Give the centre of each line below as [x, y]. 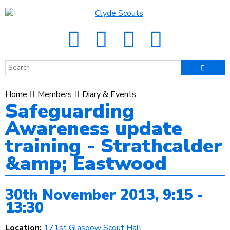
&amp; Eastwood [86, 163]
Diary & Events [109, 94]
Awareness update [94, 128]
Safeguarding [70, 111]
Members [55, 94]
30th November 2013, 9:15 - [104, 195]
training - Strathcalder [114, 146]
